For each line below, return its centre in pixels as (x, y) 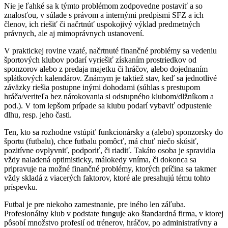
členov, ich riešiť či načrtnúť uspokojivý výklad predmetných (102, 24)
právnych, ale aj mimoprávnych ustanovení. (74, 33)
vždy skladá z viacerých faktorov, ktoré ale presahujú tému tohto (107, 178)
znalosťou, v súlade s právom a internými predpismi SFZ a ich (104, 15)
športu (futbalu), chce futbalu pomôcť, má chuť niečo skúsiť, (101, 141)
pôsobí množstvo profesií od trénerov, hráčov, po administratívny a (111, 222)
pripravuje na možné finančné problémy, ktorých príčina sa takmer (110, 168)
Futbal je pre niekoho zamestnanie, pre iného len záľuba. (95, 204)
